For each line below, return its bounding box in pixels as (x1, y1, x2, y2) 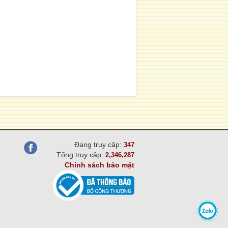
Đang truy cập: (74, 140, 124, 149)
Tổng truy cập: (56, 151, 105, 159)
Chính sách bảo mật (65, 161, 134, 169)
